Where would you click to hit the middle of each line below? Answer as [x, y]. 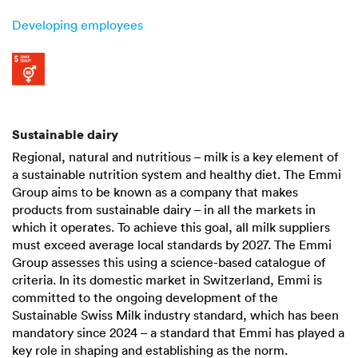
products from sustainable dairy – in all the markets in [164, 209]
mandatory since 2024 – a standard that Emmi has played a [178, 332]
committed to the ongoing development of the [145, 297]
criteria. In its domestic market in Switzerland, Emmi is [167, 279]
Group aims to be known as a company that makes [155, 191]
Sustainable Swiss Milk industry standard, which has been [175, 314]
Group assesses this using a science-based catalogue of [169, 262]
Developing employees [78, 24]
